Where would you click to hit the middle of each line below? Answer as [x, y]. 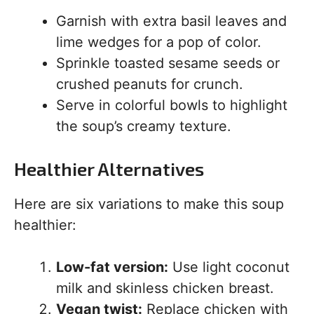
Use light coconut [229, 267]
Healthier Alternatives [109, 169]
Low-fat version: [112, 267]
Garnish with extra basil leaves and [171, 21]
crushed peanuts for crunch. [150, 84]
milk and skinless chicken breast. [165, 288]
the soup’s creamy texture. [144, 127]
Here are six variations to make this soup [149, 204]
